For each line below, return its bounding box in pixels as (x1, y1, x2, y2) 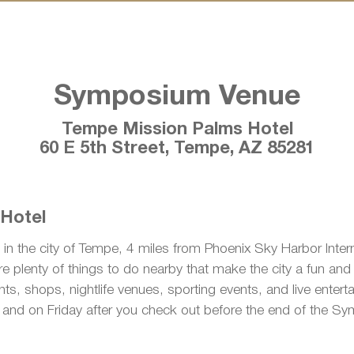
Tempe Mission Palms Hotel (61, 121, 293, 137)
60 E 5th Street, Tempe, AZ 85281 (40, 140, 314, 156)
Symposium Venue (54, 83, 300, 110)
